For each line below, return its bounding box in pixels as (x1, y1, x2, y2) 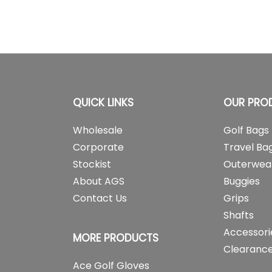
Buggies (223, 174, 260, 188)
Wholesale (73, 123, 123, 137)
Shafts (223, 208, 254, 222)
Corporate (73, 140, 124, 154)
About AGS (73, 174, 124, 188)
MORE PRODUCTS (73, 231, 158, 245)
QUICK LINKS (73, 95, 134, 110)
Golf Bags (223, 123, 269, 137)
